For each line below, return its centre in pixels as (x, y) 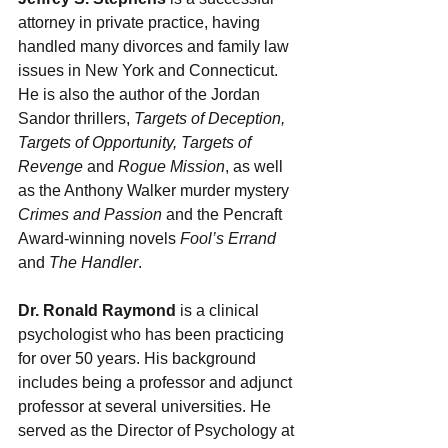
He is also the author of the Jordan (141, 94)
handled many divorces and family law (155, 46)
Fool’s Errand (230, 238)
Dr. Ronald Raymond (97, 310)
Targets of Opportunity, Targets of (136, 142)
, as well (256, 166)
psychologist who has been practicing (153, 334)
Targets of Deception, (211, 118)
